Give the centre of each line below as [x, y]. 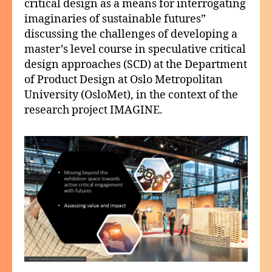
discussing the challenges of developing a [131, 34]
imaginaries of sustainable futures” [115, 19]
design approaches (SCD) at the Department [136, 64]
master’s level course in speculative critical [135, 49]
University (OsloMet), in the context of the [131, 95]
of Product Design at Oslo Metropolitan [124, 80]
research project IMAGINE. [93, 110]
